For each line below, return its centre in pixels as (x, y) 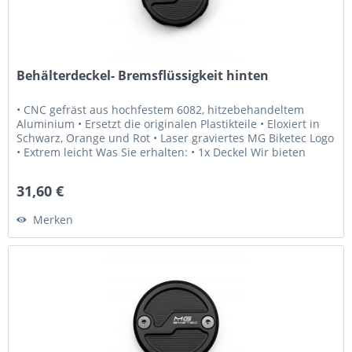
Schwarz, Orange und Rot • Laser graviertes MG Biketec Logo (176, 138)
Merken (53, 220)
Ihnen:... (38, 167)
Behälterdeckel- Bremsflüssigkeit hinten (143, 76)
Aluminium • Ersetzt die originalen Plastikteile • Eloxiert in (169, 124)
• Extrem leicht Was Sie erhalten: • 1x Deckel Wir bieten (161, 152)
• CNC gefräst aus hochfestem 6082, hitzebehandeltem (161, 110)
